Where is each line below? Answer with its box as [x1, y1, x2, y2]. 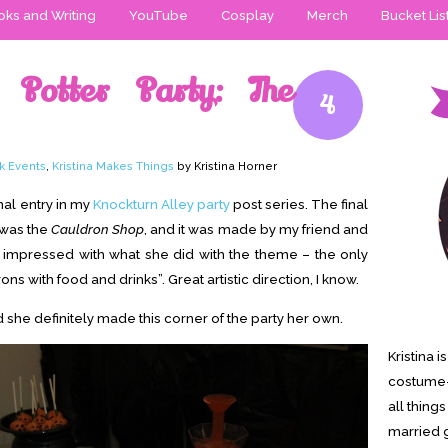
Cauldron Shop [51, 221, 145, 238]
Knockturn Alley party [92, 196, 230, 213]
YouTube [129, 7, 188, 23]
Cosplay [221, 7, 274, 23]
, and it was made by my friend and [144, 221, 369, 238]
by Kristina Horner [174, 160, 277, 173]
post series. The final [229, 196, 369, 213]
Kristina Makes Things [52, 160, 174, 173]
